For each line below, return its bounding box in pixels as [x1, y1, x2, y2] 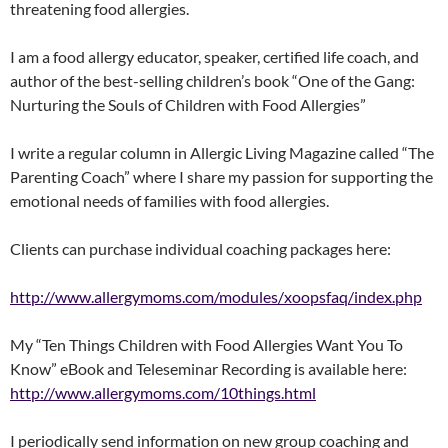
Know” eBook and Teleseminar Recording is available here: [10, 359, 407, 378]
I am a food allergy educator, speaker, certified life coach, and [10, 47, 419, 66]
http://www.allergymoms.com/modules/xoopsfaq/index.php [10, 287, 422, 306]
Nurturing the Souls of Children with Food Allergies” [10, 95, 366, 114]
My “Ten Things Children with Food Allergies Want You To [10, 335, 403, 354]
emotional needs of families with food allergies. [10, 191, 329, 210]
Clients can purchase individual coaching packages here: [10, 239, 391, 258]
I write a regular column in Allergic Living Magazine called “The [10, 143, 434, 162]
